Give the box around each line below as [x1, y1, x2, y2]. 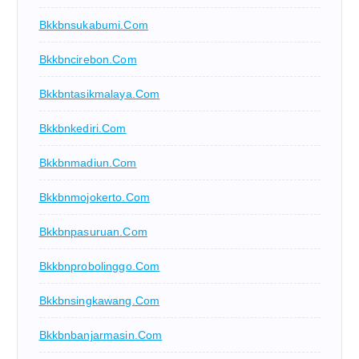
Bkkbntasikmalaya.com [38, 87, 160, 101]
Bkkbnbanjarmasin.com [38, 329, 163, 342]
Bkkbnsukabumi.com [38, 18, 148, 32]
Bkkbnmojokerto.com [38, 191, 151, 204]
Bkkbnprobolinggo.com [38, 260, 160, 273]
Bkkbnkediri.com [38, 122, 127, 135]
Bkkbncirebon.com [38, 53, 137, 67]
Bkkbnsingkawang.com [38, 294, 160, 308]
